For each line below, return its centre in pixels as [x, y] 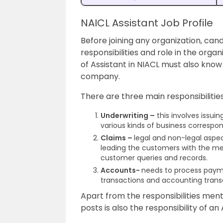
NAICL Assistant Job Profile [147, 23]
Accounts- [121, 170]
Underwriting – [128, 115]
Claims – [117, 138]
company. [100, 76]
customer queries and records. [154, 158]
